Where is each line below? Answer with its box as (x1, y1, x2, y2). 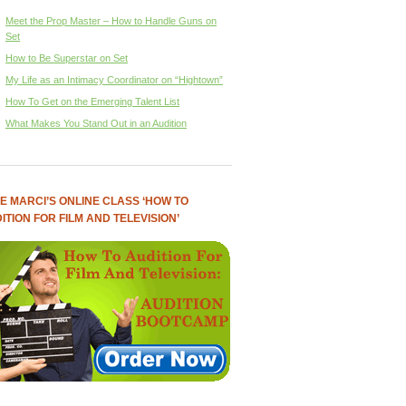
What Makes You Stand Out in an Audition (5, 118, 187, 129)
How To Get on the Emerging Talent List (5, 96, 179, 107)
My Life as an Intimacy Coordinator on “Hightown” (5, 74, 223, 85)
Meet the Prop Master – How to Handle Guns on (5, 15, 217, 26)
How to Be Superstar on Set (5, 53, 128, 63)
